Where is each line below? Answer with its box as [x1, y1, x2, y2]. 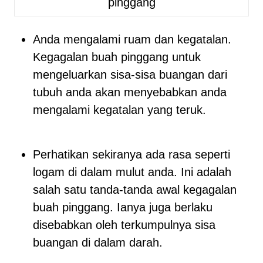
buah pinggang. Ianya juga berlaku [33, 201, 213, 214]
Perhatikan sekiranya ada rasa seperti [33, 148, 230, 161]
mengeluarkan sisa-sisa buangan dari [33, 68, 227, 81]
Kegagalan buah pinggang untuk [33, 50, 201, 63]
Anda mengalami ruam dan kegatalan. [33, 33, 231, 46]
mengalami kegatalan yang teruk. [33, 103, 206, 116]
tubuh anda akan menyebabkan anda [33, 86, 227, 99]
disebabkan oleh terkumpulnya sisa [33, 218, 215, 231]
